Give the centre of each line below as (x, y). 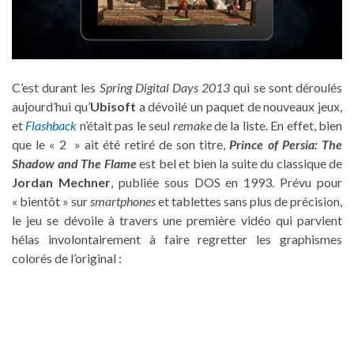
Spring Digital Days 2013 (165, 88)
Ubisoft (113, 107)
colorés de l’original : (67, 258)
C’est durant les (56, 88)
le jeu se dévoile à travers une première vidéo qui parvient (177, 220)
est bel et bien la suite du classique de (239, 164)
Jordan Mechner (61, 183)
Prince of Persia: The (286, 145)
